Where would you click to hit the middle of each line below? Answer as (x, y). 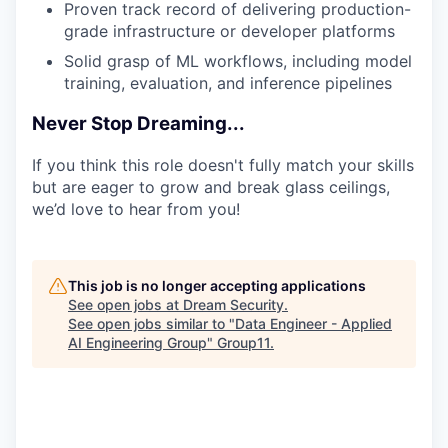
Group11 (243, 342)
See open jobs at (125, 304)
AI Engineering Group (137, 342)
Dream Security (233, 304)
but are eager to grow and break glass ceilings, (211, 186)
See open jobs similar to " (151, 323)
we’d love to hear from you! (136, 208)
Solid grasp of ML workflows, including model (238, 61)
